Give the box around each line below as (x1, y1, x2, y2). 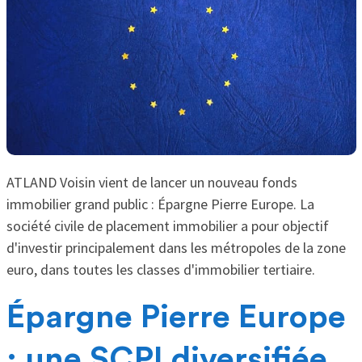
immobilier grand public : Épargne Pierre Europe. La (6, 194, 314, 213)
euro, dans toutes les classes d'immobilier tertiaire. (6, 259, 318, 279)
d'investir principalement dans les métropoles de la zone (6, 238, 346, 257)
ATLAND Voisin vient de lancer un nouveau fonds (6, 172, 297, 192)
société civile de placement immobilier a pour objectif (6, 216, 329, 235)
